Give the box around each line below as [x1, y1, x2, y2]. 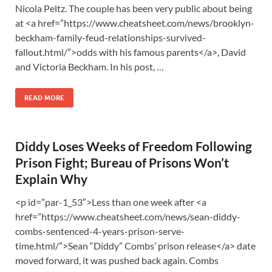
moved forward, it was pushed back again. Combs [15, 254, 219, 266]
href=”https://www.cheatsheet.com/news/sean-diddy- [15, 211, 240, 222]
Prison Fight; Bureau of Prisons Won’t [15, 155, 229, 170]
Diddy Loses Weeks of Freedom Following [15, 138, 252, 154]
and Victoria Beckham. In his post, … [15, 61, 164, 72]
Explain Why [15, 171, 87, 186]
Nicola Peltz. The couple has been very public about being [15, 2, 252, 14]
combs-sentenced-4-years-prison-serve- [15, 225, 185, 237]
